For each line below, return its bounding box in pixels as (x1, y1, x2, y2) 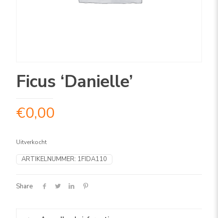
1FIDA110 (77, 155, 107, 163)
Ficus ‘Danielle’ (16, 70, 133, 93)
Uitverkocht (16, 138, 47, 146)
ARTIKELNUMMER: (21, 155, 77, 163)
